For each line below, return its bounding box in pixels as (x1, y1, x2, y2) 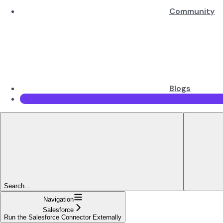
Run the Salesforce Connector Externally (4, 213, 121, 221)
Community (169, 5, 215, 16)
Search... (4, 182, 30, 190)
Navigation (43, 195, 74, 203)
